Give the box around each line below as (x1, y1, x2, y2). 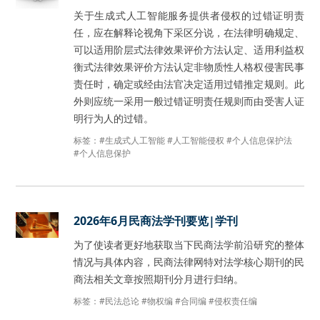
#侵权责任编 (209, 295, 258, 307)
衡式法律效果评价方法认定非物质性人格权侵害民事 (74, 60, 304, 74)
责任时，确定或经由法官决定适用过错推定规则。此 (74, 77, 304, 91)
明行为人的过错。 (74, 111, 154, 125)
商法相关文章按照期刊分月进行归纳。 (74, 272, 244, 286)
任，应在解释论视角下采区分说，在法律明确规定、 (74, 26, 304, 39)
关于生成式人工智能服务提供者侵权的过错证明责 (74, 9, 304, 22)
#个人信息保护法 (226, 134, 293, 146)
